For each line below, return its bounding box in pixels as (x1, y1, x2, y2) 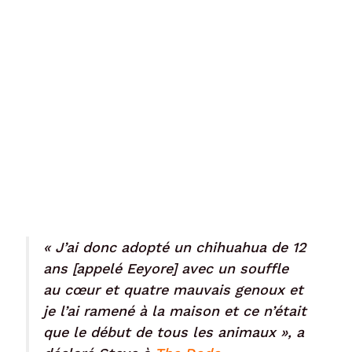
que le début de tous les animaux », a (43, 323, 304, 340)
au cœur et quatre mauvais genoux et (43, 280, 303, 298)
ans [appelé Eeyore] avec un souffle (43, 259, 288, 277)
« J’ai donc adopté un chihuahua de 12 (43, 238, 306, 255)
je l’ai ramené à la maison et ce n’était (43, 302, 306, 319)
